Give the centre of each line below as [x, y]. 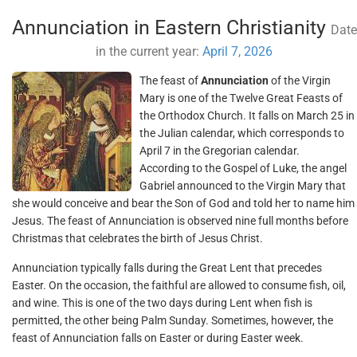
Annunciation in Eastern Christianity [171, 27]
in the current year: [149, 51]
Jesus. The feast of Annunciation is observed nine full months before [180, 221]
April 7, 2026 [238, 51]
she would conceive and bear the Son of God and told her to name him [183, 203]
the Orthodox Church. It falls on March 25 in [247, 116]
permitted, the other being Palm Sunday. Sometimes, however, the [173, 320]
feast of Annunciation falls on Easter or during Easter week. [158, 338]
